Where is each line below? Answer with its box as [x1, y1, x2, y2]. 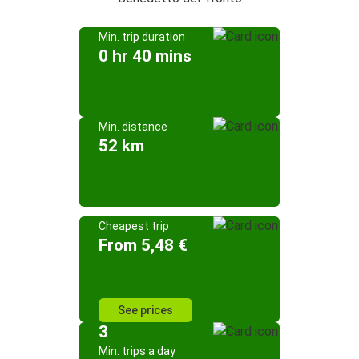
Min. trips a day [99, 345, 175, 357]
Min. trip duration [99, 30, 185, 43]
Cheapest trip [99, 220, 169, 232]
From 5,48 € [99, 236, 188, 255]
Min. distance [99, 120, 167, 133]
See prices [118, 304, 173, 317]
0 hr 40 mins [99, 46, 192, 66]
